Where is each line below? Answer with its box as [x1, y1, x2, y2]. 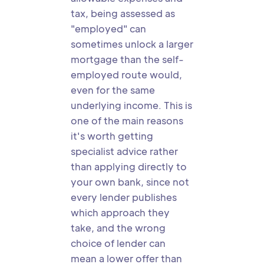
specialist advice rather [71, 145, 178, 157]
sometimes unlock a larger [71, 38, 193, 50]
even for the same [71, 84, 155, 96]
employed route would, [71, 68, 182, 81]
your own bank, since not [71, 176, 189, 188]
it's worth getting [71, 130, 153, 142]
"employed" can [71, 22, 146, 35]
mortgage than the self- [71, 53, 184, 65]
